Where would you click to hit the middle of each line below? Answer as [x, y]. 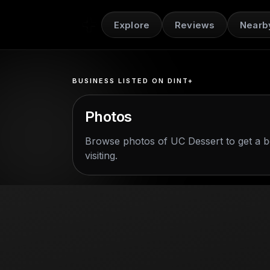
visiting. [101, 155]
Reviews [195, 24]
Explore [132, 24]
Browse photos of [128, 141]
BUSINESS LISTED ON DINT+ [133, 81]
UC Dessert [197, 141]
